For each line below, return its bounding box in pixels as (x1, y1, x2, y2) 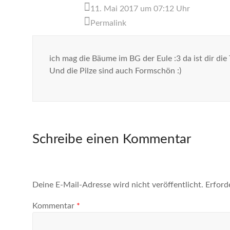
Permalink (90, 19, 126, 27)
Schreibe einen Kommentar (32, 132, 191, 146)
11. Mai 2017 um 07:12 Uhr (90, 5, 190, 13)
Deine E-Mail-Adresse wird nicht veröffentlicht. (32, 180, 203, 189)
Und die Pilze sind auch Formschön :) (49, 67, 181, 75)
